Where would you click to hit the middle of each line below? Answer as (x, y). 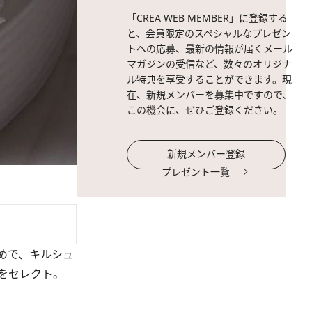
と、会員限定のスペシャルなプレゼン (209, 33)
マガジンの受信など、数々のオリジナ (209, 64)
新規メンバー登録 (206, 154)
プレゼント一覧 (196, 172)
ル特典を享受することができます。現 (209, 79)
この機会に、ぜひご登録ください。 (205, 110)
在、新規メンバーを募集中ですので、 (209, 94)
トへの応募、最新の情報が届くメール (210, 48)
